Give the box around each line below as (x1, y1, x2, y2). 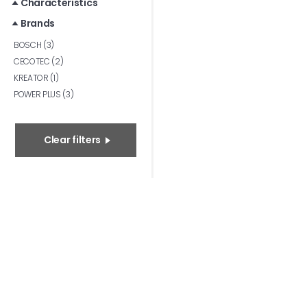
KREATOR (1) (14, 72, 59, 84)
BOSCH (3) (14, 39, 55, 51)
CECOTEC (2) (14, 56, 64, 67)
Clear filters (44, 133, 101, 147)
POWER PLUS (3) (14, 88, 74, 100)
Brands (21, 16, 56, 30)
